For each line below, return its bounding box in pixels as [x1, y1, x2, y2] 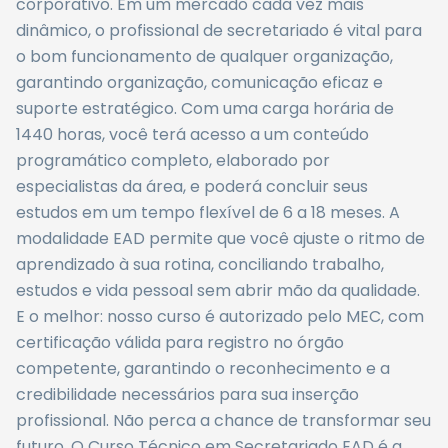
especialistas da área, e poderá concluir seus [16, 175, 368, 198]
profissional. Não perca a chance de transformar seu [16, 409, 431, 432]
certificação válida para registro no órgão [16, 331, 344, 354]
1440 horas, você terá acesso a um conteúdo [16, 123, 369, 146]
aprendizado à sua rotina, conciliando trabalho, [16, 253, 384, 276]
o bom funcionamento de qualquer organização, [16, 45, 393, 68]
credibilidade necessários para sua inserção [16, 383, 359, 406]
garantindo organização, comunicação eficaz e [16, 71, 383, 94]
